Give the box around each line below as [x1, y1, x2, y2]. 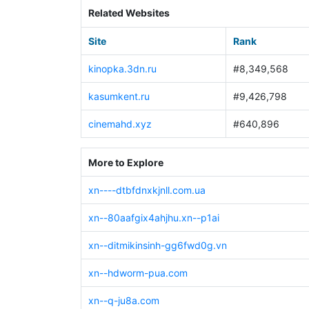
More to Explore [88, 156, 163, 168]
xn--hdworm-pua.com [88, 267, 188, 279]
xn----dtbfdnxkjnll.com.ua [88, 184, 206, 197]
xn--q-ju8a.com [88, 295, 159, 307]
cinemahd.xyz [88, 117, 152, 130]
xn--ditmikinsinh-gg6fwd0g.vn [88, 239, 227, 252]
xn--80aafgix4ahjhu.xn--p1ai [88, 212, 219, 224]
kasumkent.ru [88, 90, 150, 102]
